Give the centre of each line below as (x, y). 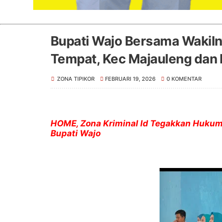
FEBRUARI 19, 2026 (131, 79)
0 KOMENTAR (184, 79)
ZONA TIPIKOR (76, 79)
